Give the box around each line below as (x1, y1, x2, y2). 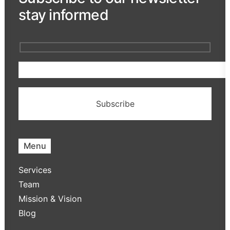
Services (18, 164, 51, 175)
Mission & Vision (18, 193, 82, 204)
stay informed (18, 6, 108, 24)
